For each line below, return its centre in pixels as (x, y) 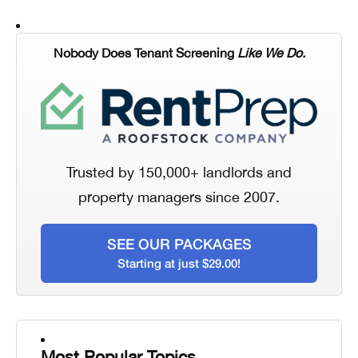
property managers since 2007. (179, 197)
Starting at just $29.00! (179, 263)
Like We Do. (271, 53)
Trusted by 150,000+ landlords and (179, 173)
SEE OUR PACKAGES (179, 244)
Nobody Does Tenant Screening (145, 53)
